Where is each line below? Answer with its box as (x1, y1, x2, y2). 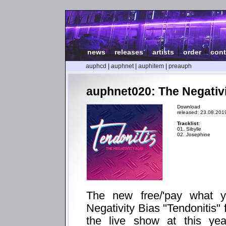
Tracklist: (177, 120, 200, 126)
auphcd (86, 63, 106, 70)
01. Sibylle (177, 126, 201, 132)
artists (152, 48, 174, 56)
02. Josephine (177, 131, 210, 137)
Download (177, 103, 200, 109)
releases (115, 48, 143, 56)
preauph (168, 63, 192, 70)
